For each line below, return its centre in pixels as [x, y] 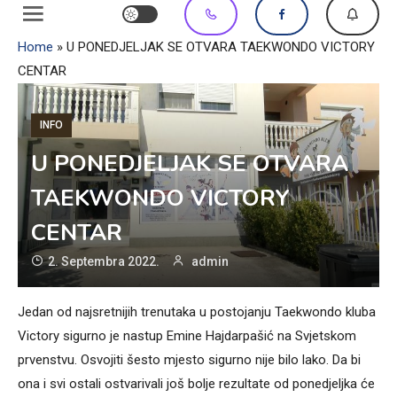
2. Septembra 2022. [104, 261]
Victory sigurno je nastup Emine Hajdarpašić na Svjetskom [187, 335]
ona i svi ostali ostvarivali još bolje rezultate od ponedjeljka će [196, 383]
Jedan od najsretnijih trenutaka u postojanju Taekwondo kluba [197, 311]
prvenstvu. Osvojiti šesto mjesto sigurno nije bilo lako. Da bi [189, 359]
